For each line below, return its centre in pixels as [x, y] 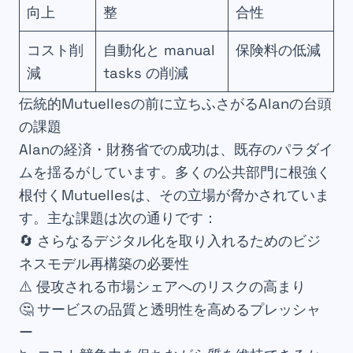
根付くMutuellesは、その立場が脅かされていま [174, 195]
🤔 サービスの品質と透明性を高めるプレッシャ [170, 310]
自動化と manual [160, 50]
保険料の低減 [279, 50]
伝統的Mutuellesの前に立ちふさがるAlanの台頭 [175, 104]
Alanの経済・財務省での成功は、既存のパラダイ [176, 150]
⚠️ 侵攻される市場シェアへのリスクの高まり [162, 287]
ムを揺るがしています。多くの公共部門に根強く [175, 173]
